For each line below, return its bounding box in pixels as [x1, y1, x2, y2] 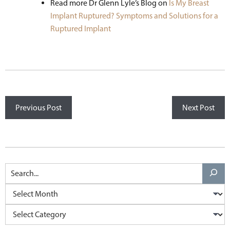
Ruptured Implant [50, 23, 111, 33]
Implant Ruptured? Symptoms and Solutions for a [50, 10, 218, 21]
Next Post [182, 102, 215, 112]
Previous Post [15, 102, 62, 112]
